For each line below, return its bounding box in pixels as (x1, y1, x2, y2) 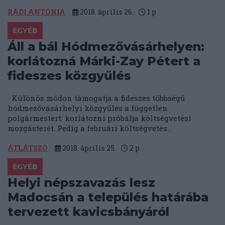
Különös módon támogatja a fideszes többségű (8, 93, 185, 103)
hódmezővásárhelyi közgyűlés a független (8, 103, 168, 114)
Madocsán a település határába (8, 190, 208, 205)
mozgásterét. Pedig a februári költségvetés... (8, 123, 172, 134)
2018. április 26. (78, 7, 134, 17)
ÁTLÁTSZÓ (8, 143, 48, 153)
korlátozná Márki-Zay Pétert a (8, 54, 200, 69)
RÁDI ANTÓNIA (8, 7, 65, 17)
